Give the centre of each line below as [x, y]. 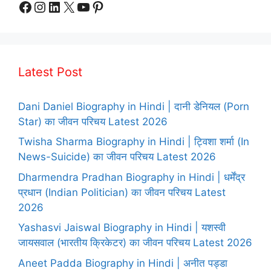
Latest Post [50, 72]
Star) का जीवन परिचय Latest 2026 [93, 121]
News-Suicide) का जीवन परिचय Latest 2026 [117, 157]
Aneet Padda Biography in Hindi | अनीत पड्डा [123, 263]
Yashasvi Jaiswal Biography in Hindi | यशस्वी [122, 228]
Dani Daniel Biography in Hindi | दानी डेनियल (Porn [134, 106]
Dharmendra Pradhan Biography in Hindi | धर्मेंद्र [132, 177]
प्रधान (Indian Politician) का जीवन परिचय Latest [122, 192]
